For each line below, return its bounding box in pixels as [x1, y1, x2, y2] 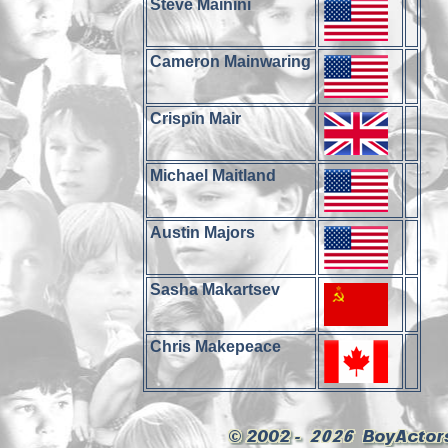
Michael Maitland [150, 167, 277, 184]
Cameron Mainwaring [150, 53, 312, 70]
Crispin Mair [150, 110, 242, 127]
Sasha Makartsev [150, 281, 281, 298]
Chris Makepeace [150, 338, 282, 355]
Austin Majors [150, 224, 256, 241]
